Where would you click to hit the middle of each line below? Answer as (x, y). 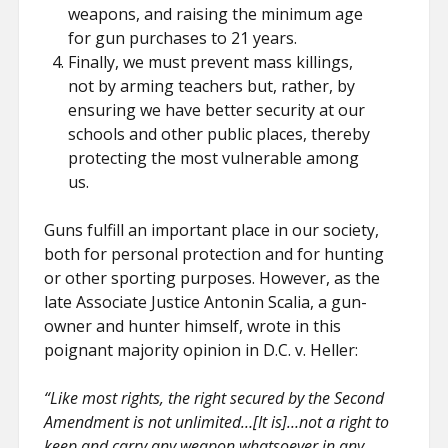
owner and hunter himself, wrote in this (193, 326)
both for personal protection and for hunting (214, 254)
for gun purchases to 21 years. (183, 38)
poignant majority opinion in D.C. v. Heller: (201, 350)
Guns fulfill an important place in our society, (212, 230)
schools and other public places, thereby (219, 134)
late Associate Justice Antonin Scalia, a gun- (206, 302)
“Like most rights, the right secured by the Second (214, 398)
